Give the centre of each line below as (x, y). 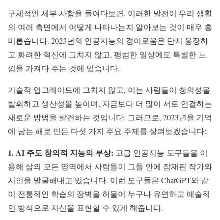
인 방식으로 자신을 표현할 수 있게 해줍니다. (85, 208)
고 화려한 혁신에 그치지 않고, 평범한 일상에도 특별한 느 (107, 55)
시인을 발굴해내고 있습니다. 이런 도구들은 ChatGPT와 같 (108, 180)
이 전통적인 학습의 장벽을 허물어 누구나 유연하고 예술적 (109, 194)
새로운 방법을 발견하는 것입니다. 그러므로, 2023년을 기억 (110, 117)
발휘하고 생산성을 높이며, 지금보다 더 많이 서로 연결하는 (110, 104)
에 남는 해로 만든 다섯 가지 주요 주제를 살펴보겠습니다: (107, 131)
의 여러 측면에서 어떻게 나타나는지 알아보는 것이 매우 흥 (110, 27)
